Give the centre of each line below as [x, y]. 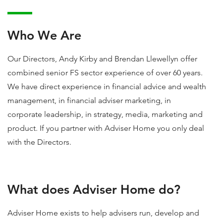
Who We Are [44, 35]
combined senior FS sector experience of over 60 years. [105, 73]
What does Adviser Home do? [94, 189]
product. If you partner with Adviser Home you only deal [106, 128]
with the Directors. [39, 142]
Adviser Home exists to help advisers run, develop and [103, 213]
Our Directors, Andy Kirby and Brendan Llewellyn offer [102, 59]
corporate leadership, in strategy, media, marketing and [105, 114]
